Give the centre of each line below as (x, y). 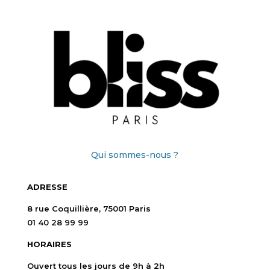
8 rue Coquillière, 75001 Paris (89, 208)
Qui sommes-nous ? (135, 155)
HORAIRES (50, 244)
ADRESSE (47, 187)
